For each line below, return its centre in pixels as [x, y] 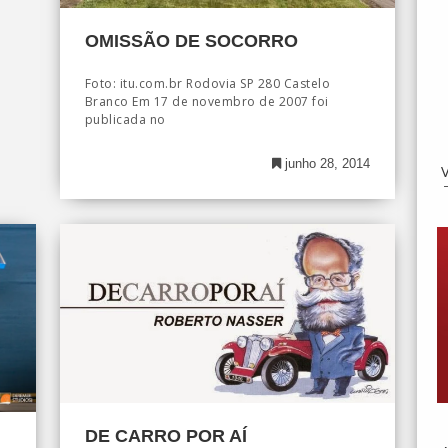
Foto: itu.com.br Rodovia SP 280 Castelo [207, 83]
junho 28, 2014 [325, 163]
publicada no [125, 119]
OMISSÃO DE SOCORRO [191, 40]
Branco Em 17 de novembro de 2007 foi [206, 101]
